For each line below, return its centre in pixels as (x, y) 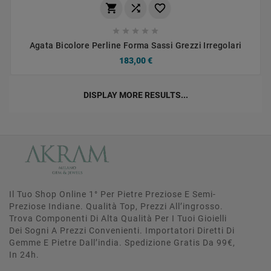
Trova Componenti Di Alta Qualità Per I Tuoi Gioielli (118, 218)
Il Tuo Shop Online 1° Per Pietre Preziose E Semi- (113, 194)
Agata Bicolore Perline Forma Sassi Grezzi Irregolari (135, 45)
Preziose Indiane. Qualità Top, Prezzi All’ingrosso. (116, 206)
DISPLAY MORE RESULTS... (135, 95)
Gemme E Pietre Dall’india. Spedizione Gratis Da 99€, (122, 242)
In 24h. (24, 254)
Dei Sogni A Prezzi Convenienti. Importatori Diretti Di (122, 230)
